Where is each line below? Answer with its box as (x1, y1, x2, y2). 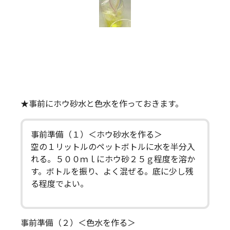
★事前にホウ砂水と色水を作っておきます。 (21, 99, 183, 109)
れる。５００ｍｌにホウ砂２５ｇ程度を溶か (31, 155, 195, 165)
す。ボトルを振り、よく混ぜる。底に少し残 (31, 167, 194, 177)
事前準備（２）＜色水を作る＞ (21, 218, 136, 228)
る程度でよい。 (31, 179, 88, 189)
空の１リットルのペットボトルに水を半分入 (31, 142, 195, 152)
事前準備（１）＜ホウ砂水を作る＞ (31, 130, 179, 140)
